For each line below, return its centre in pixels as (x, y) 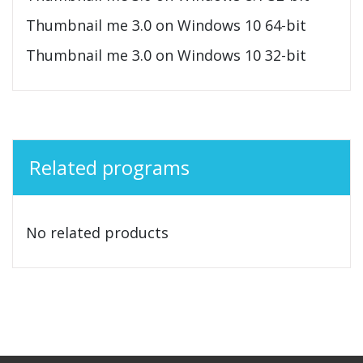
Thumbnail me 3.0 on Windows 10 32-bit (166, 56)
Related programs (109, 168)
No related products (97, 233)
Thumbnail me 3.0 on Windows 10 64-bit (166, 26)
